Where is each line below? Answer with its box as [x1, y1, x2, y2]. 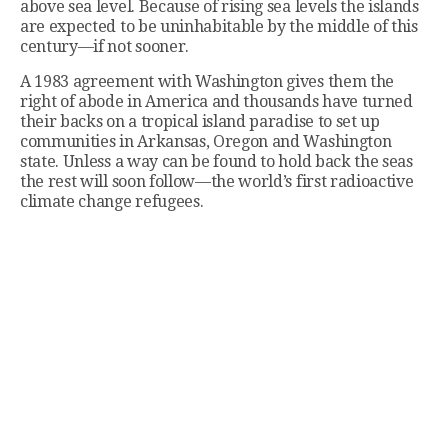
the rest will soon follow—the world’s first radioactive [20, 172, 414, 192]
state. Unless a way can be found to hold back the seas [20, 152, 413, 172]
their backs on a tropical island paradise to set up [20, 112, 380, 132]
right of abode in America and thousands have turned [20, 92, 413, 112]
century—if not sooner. [20, 37, 189, 57]
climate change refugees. [20, 192, 204, 212]
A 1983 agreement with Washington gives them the [20, 72, 394, 92]
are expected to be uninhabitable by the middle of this [20, 17, 418, 37]
